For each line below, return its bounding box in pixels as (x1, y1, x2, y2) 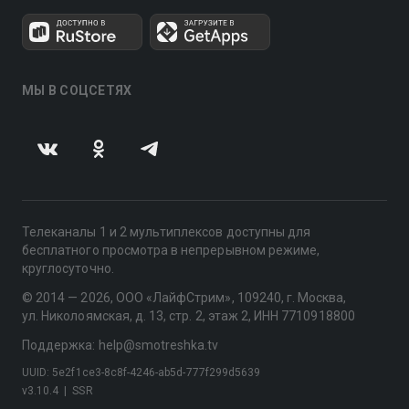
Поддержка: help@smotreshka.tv (22, 338, 219, 352)
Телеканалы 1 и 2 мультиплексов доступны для (22, 225, 311, 239)
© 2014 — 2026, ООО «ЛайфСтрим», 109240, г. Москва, (22, 290, 347, 305)
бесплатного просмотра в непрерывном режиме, (22, 243, 320, 257)
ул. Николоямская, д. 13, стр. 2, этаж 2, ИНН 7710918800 (22, 309, 355, 323)
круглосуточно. (22, 261, 114, 276)
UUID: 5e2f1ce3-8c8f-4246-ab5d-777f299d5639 (22, 366, 261, 379)
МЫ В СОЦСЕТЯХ (22, 83, 132, 98)
